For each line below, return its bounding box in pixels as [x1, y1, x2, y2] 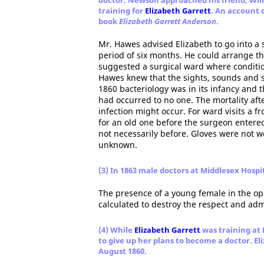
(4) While [98, 225, 134, 235]
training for [98, 5, 145, 16]
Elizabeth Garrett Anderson [119, 16, 216, 27]
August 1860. [98, 246, 147, 256]
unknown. [98, 139, 137, 150]
